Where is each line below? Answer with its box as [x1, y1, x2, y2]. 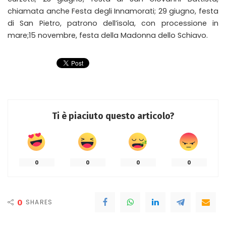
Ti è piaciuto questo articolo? [51, 110, 175, 122]
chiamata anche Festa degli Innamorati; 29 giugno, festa [8, 6, 218, 16]
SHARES [26, 198, 53, 206]
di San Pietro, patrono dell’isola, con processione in [8, 18, 218, 28]
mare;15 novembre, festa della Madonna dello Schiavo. [8, 30, 208, 40]
